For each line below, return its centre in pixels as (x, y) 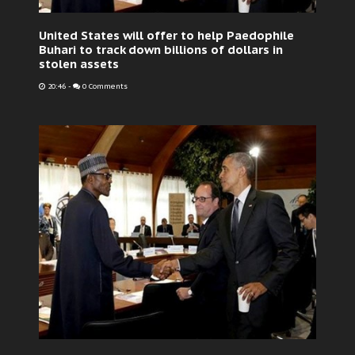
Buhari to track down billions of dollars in (161, 50)
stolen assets (79, 64)
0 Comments (104, 86)
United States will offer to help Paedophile (166, 35)
